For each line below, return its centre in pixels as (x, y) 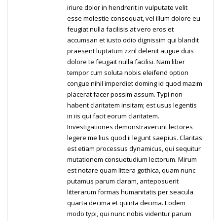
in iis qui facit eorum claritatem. (113, 116)
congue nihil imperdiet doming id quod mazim (135, 84)
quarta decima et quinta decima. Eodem (126, 203)
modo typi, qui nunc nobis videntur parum (129, 214)
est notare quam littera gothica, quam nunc (131, 170)
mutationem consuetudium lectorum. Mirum (132, 160)
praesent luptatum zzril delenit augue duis (130, 51)
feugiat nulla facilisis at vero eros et (120, 29)
